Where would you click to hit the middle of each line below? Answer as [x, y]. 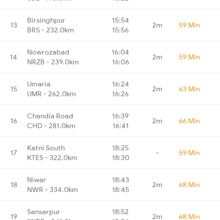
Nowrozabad [48, 52]
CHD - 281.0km [51, 125]
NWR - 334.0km [53, 189]
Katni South [46, 148]
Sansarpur [44, 211]
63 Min [189, 89]
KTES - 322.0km [52, 157]
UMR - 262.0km [52, 94]
